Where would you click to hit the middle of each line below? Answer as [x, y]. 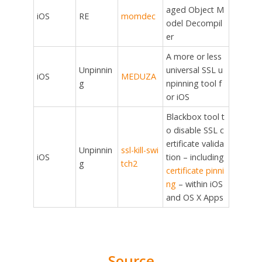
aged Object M [195, 10]
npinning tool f [194, 84]
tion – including [195, 157]
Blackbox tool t [195, 117]
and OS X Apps [194, 198]
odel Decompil [194, 23]
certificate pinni [195, 171]
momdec [138, 16]
